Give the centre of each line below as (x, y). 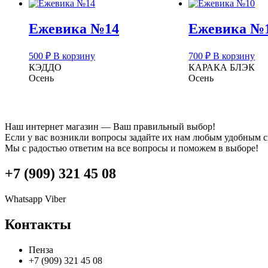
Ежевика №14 (74, 28)
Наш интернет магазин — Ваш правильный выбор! (110, 127)
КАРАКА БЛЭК (222, 67)
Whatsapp (24, 199)
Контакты (38, 225)
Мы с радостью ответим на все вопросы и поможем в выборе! (132, 148)
